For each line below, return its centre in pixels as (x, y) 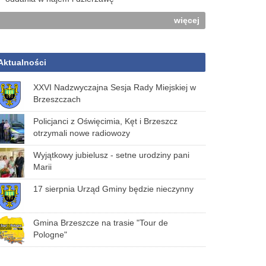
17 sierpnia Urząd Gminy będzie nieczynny (113, 189)
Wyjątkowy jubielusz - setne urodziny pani (111, 155)
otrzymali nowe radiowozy (82, 133)
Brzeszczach (57, 99)
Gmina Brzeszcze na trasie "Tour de (101, 223)
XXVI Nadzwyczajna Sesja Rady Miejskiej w (115, 87)
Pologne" (50, 235)
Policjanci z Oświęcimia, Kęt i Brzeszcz (105, 121)
